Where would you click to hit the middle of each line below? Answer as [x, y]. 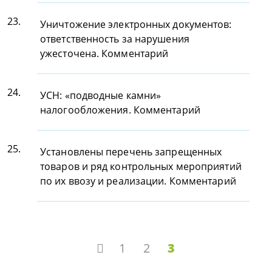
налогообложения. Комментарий [120, 110]
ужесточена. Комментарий [104, 53]
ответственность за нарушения [115, 39]
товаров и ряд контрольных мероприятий [141, 166]
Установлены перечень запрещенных [131, 152]
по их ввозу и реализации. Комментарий [138, 181]
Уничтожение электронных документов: [136, 24]
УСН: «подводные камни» [101, 95]
